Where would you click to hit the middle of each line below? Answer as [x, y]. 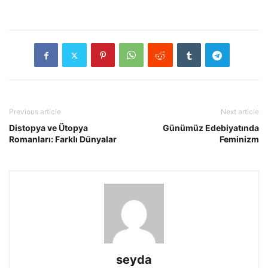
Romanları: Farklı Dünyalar [63, 139]
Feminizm [239, 139]
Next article [240, 112]
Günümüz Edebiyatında [211, 128]
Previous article [35, 112]
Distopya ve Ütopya [48, 128]
